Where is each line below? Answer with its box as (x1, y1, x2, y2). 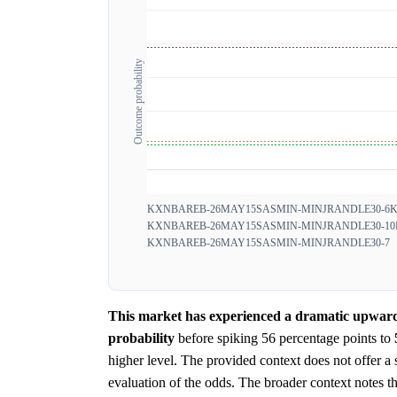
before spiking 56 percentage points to (175, 331, 394, 346)
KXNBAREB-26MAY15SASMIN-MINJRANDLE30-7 (147, 237, 390, 249)
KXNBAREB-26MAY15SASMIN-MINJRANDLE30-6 (147, 203, 390, 215)
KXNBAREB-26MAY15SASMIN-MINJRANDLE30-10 (147, 220, 395, 232)
